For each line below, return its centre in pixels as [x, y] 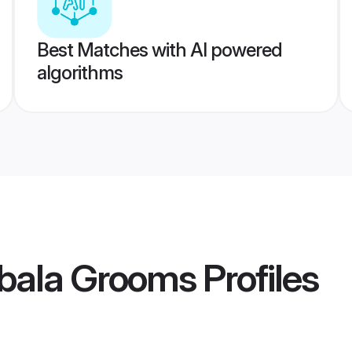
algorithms [79, 73]
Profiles [257, 278]
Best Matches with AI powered [159, 50]
